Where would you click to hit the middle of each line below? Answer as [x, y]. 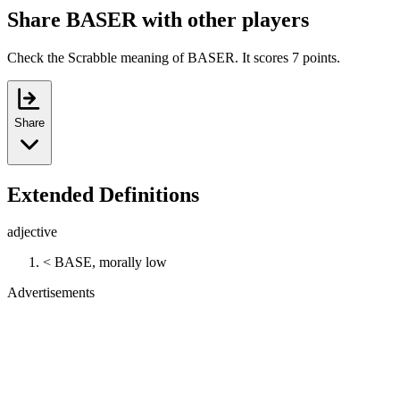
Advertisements [51, 293]
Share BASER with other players [158, 19]
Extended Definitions [103, 194]
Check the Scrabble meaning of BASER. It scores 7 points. [174, 57]
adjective [32, 232]
